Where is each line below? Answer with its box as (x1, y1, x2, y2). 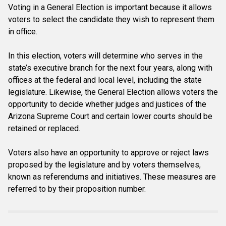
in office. (8, 27, 37, 37)
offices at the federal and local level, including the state (8, 75, 202, 85)
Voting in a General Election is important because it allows (8, 3, 212, 13)
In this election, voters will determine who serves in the (8, 51, 203, 61)
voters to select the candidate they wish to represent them (8, 15, 214, 25)
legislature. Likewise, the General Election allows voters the (8, 87, 218, 97)
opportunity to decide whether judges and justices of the (8, 99, 206, 109)
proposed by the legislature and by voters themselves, (8, 160, 201, 170)
